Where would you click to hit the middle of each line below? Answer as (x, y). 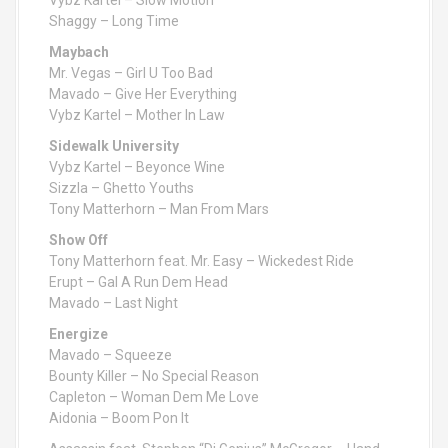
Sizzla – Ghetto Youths (121, 188)
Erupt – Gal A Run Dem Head (138, 282)
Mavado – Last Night (113, 303)
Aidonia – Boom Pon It (119, 418)
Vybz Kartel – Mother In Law (137, 115)
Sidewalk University (114, 146)
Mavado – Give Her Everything (143, 94)
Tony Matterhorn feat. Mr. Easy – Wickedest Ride (201, 261)
